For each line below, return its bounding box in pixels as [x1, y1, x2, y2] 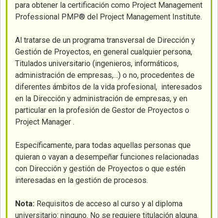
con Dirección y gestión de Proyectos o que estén [15, 164, 186, 173]
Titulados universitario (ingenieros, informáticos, [15, 59, 179, 68]
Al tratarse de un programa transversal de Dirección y [15, 36, 196, 45]
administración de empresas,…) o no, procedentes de [15, 71, 195, 80]
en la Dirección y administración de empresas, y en [15, 94, 188, 103]
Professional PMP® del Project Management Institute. [15, 12, 202, 21]
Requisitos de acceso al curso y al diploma [35, 199, 183, 208]
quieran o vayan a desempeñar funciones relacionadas [15, 152, 200, 162]
